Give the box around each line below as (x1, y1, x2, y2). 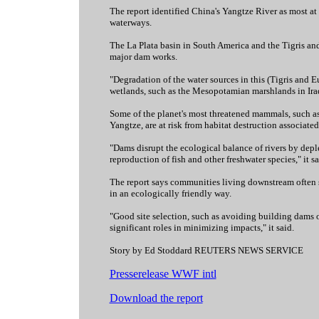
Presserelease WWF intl (109, 268, 216, 280)
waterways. (109, 17, 152, 28)
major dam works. (109, 51, 177, 62)
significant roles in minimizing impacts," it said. (109, 222, 294, 233)
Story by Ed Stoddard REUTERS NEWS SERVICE (109, 245, 303, 256)
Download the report (109, 292, 203, 304)
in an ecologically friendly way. (109, 188, 231, 199)
